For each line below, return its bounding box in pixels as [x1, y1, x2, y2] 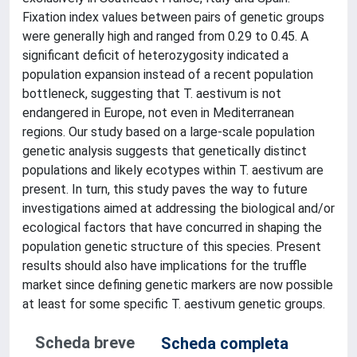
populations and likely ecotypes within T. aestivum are [22, 163, 324, 178]
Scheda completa [161, 334, 288, 353]
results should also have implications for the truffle [22, 258, 307, 273]
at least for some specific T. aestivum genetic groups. [22, 296, 325, 312]
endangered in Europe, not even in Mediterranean [22, 105, 294, 120]
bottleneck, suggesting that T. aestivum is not [22, 86, 281, 101]
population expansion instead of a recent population [22, 67, 313, 82]
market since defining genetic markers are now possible [22, 277, 333, 292]
